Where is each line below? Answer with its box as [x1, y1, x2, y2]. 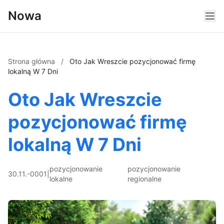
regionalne [127, 174, 161, 183]
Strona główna [8, 57, 57, 65]
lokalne [49, 174, 72, 183]
